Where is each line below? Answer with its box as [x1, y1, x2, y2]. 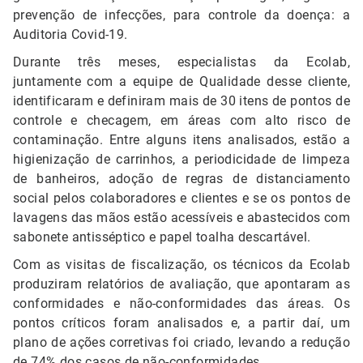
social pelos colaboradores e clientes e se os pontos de [13, 190, 350, 207]
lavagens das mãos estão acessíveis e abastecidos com [13, 210, 350, 226]
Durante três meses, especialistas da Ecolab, [13, 54, 350, 70]
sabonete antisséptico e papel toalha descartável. [13, 229, 311, 246]
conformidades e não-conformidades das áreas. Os [13, 296, 350, 312]
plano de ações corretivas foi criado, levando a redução [13, 335, 350, 351]
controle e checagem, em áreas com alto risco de [13, 113, 350, 129]
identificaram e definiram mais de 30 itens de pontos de [13, 93, 350, 109]
